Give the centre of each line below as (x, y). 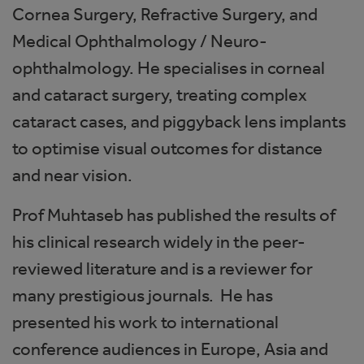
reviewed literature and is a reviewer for (162, 268)
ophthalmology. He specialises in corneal (169, 67)
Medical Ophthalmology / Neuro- (140, 41)
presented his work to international (145, 322)
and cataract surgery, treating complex (160, 94)
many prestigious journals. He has (143, 295)
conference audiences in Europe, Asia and (170, 349)
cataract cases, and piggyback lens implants (179, 121)
